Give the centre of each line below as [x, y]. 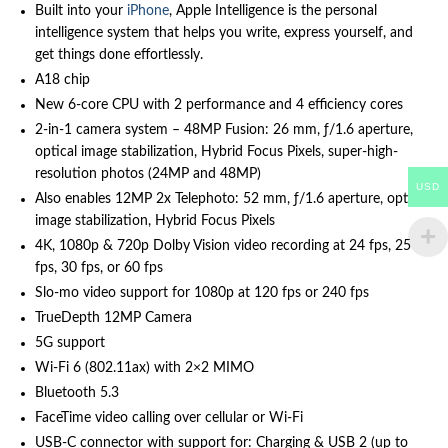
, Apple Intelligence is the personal [273, 10]
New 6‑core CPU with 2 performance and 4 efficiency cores [219, 104]
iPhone [148, 10]
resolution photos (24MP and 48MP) [148, 173]
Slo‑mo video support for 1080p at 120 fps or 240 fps [202, 292]
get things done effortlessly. [119, 54]
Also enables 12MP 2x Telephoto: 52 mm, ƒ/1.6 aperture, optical [232, 198]
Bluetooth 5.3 [77, 392]
